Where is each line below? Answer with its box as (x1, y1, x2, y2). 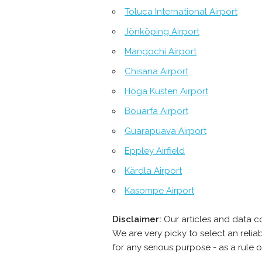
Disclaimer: (112, 214, 161, 225)
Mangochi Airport (125, 46, 196, 57)
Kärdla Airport (125, 166, 182, 177)
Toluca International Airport (125, 6, 237, 18)
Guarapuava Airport (125, 126, 206, 137)
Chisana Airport (125, 66, 188, 77)
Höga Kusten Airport (125, 86, 208, 97)
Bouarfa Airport (125, 106, 188, 117)
